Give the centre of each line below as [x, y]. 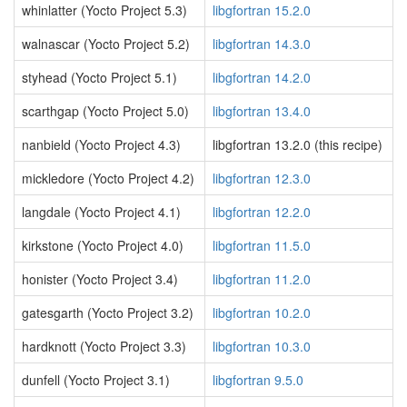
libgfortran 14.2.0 [262, 77]
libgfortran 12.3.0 [262, 178]
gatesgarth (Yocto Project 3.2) [108, 313]
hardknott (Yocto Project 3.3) [104, 346]
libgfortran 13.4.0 [262, 111]
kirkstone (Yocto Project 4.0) [103, 245]
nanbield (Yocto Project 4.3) [101, 144]
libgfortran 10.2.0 [262, 313]
